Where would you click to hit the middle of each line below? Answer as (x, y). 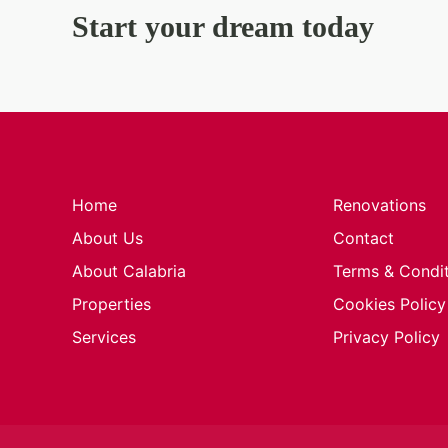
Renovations (379, 205)
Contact (363, 238)
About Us (107, 238)
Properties (111, 304)
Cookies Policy (389, 304)
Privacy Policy (386, 337)
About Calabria (129, 271)
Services (104, 337)
